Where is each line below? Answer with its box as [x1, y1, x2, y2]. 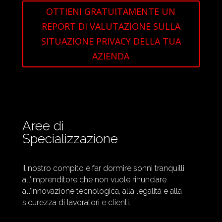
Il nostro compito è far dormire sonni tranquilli [22, 163, 184, 173]
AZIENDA [92, 50, 130, 62]
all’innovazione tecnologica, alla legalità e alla [22, 186, 182, 196]
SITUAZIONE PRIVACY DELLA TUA [41, 35, 181, 48]
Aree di [22, 118, 64, 133]
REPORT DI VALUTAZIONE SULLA [41, 20, 180, 33]
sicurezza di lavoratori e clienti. [22, 197, 130, 207]
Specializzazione [22, 131, 118, 146]
